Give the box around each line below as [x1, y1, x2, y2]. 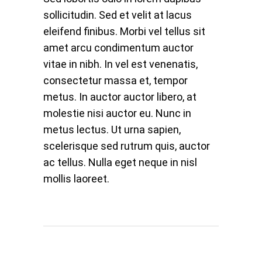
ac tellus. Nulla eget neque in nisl [43, 156, 197, 168]
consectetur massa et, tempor [43, 74, 188, 87]
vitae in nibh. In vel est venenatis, [43, 57, 198, 70]
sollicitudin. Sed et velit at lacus [43, 8, 192, 21]
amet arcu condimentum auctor [43, 41, 194, 54]
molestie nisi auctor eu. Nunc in [43, 106, 191, 119]
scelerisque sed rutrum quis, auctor [43, 139, 210, 152]
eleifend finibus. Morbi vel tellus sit [43, 25, 205, 37]
